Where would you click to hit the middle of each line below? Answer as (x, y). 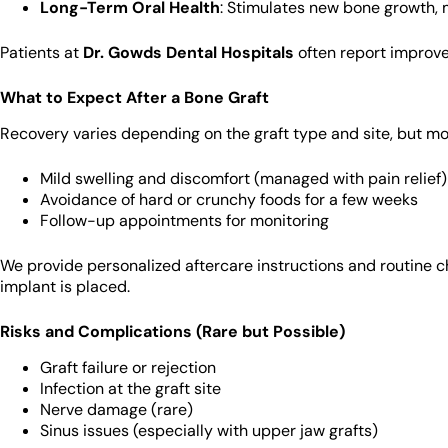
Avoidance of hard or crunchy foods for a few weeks (229, 199)
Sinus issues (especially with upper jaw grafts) (209, 430)
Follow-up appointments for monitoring (184, 220)
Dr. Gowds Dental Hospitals (188, 53)
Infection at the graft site (130, 388)
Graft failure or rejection (128, 367)
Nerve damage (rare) (116, 409)
